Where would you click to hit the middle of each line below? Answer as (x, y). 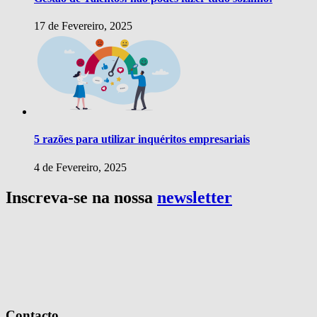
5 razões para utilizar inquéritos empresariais (142, 139)
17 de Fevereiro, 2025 (83, 26)
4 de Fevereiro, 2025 (80, 167)
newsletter (195, 197)
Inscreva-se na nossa (81, 197)
